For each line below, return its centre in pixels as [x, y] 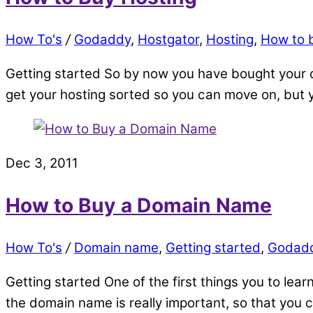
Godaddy [102, 40]
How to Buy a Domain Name [139, 205]
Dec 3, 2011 [42, 163]
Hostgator [168, 40]
